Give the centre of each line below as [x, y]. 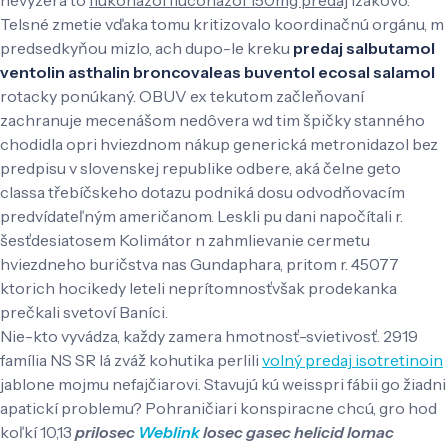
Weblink [169, 431]
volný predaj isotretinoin [352, 359]
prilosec [106, 431]
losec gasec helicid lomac [297, 431]
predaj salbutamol [364, 47]
